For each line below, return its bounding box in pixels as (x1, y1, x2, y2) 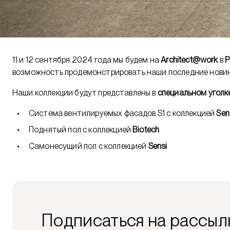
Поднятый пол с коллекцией (29, 125, 133, 135)
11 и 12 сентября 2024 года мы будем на (12, 55, 161, 65)
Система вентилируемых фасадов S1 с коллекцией (29, 108, 217, 118)
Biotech (132, 125, 160, 135)
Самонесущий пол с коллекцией (29, 141, 148, 151)
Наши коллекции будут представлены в (12, 88, 158, 98)
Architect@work (161, 55, 218, 65)
